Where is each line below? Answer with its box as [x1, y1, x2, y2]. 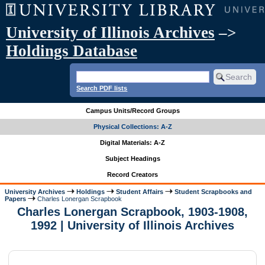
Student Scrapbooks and [174, 188, 253, 195]
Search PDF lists [76, 84, 128, 92]
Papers [5, 195, 27, 202]
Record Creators [107, 171, 158, 179]
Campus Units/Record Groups [85, 107, 180, 115]
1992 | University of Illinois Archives [31, 219, 234, 232]
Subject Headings [105, 155, 160, 163]
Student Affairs [116, 188, 164, 195]
